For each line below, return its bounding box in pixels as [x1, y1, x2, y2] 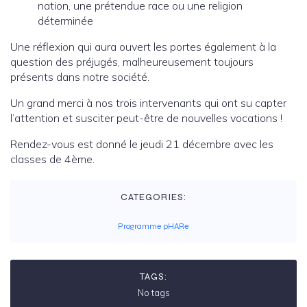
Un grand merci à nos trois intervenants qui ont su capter [10, 96, 286, 110]
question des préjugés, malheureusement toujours [10, 55, 254, 69]
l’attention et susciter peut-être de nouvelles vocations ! [10, 111, 282, 125]
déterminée [38, 14, 93, 28]
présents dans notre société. [10, 70, 149, 84]
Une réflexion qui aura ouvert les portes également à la [10, 40, 276, 54]
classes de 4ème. [10, 152, 95, 167]
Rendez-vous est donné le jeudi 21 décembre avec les [10, 137, 273, 151]
